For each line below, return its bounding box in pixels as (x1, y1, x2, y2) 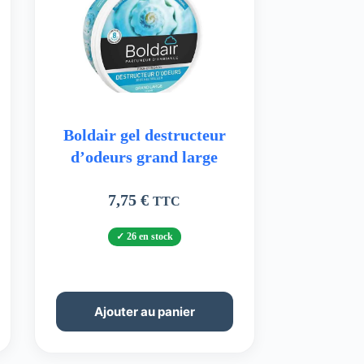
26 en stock (126, 230, 173, 242)
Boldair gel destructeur (63, 125, 226, 144)
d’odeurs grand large (71, 147, 219, 166)
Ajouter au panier (93, 303, 195, 319)
